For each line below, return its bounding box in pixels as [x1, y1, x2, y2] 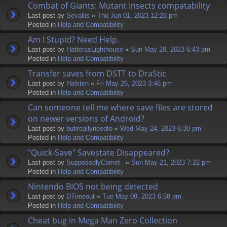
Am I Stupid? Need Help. [28, 33, 119, 45]
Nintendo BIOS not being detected [28, 180, 158, 192]
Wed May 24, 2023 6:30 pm [120, 124, 201, 132]
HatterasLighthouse [66, 45, 123, 53]
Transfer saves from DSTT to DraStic [28, 67, 166, 79]
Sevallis [66, 11, 90, 19]
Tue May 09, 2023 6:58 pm [102, 192, 181, 200]
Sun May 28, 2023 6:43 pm [131, 45, 210, 53]
